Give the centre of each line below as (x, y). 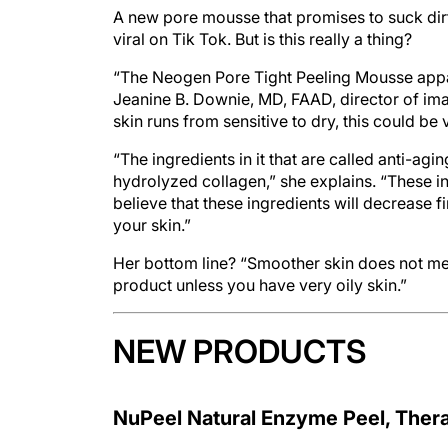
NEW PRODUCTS (239, 351)
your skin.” (152, 225)
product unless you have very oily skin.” (260, 285)
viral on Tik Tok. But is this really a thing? (262, 39)
